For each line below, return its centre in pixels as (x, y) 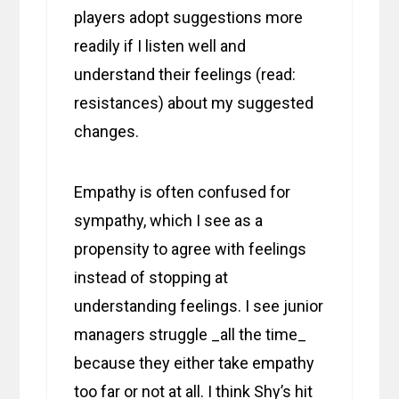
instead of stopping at (151, 278)
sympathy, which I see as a (169, 221)
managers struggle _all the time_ (191, 335)
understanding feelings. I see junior (199, 306)
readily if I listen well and (160, 46)
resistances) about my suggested (194, 103)
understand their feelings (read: (185, 75)
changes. (107, 132)
